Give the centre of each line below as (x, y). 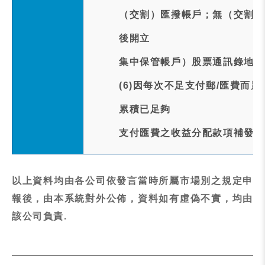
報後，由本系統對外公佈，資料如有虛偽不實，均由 (132, 198)
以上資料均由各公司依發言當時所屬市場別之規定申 (132, 181)
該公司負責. (40, 216)
